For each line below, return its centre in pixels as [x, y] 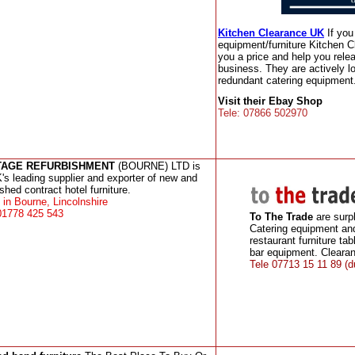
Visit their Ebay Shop [270, 101]
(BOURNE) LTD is [157, 166]
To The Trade [281, 217]
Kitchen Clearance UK [271, 33]
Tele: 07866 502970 [263, 113]
